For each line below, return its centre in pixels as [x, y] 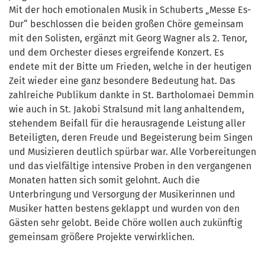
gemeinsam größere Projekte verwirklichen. [102, 237]
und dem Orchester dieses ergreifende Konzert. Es [116, 52]
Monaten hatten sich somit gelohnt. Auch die [104, 180]
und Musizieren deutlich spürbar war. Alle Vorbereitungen [132, 151]
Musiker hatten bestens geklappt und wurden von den [124, 208]
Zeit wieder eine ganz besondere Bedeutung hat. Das [122, 80]
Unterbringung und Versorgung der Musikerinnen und [122, 194]
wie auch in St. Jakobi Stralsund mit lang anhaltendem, [127, 109]
